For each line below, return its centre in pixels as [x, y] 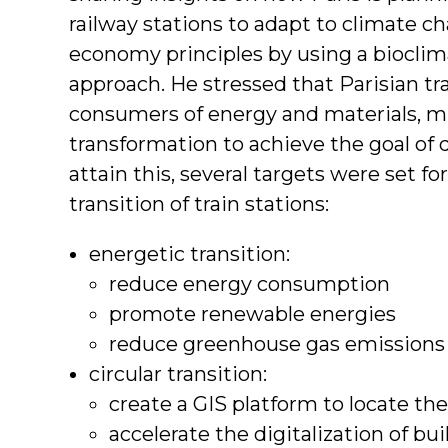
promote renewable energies [252, 313]
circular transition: [178, 373]
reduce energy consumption [249, 283]
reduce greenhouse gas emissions [277, 343]
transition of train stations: [199, 203]
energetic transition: [189, 253]
